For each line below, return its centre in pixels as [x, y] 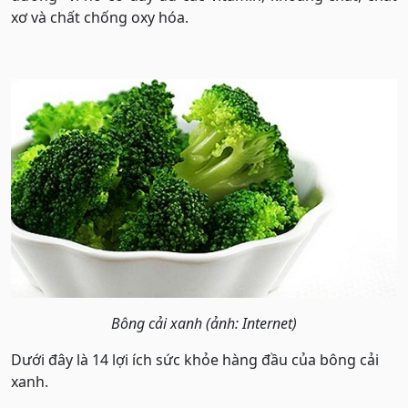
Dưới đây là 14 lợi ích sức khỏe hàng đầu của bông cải [195, 359]
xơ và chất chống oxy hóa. [100, 17]
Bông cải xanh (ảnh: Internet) [204, 323]
